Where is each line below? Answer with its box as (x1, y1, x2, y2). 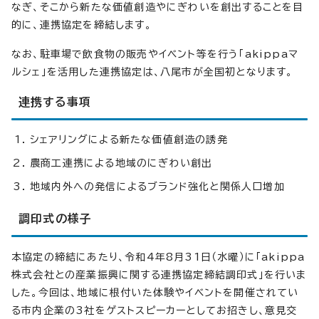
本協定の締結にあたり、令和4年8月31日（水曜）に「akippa (11, 252, 305, 263)
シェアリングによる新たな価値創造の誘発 (30, 135, 228, 145)
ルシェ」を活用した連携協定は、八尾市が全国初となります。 (11, 67, 293, 78)
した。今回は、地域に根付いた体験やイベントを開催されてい (11, 288, 299, 298)
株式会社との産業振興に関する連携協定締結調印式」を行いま (11, 270, 307, 281)
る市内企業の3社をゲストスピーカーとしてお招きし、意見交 (11, 305, 298, 316)
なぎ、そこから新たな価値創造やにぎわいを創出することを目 (11, 2, 304, 13)
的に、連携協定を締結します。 (11, 20, 152, 31)
